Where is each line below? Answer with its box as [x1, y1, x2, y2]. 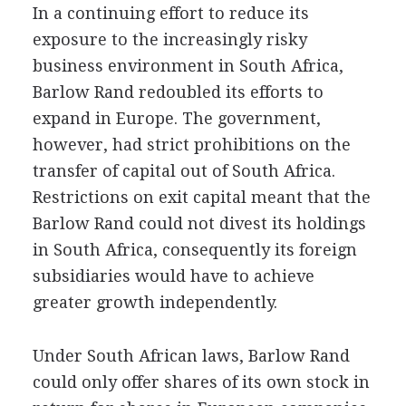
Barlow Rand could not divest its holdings [32, 214, 366, 233]
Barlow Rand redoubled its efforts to [32, 82, 324, 101]
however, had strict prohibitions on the [32, 135, 351, 154]
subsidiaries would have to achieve [32, 266, 314, 285]
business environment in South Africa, [32, 56, 343, 75]
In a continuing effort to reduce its [32, 4, 309, 23]
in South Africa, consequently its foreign [32, 240, 357, 259]
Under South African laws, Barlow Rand [32, 346, 350, 365]
